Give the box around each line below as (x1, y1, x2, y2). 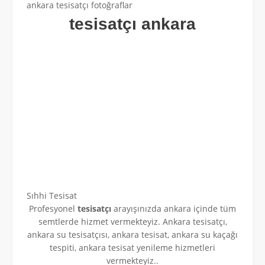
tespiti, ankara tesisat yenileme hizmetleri (50, 241, 215, 253)
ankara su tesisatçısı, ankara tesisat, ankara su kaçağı (27, 228, 238, 240)
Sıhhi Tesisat (27, 189, 77, 201)
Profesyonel (29, 202, 75, 214)
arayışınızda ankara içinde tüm (111, 202, 236, 214)
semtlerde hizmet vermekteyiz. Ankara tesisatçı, (38, 215, 227, 227)
